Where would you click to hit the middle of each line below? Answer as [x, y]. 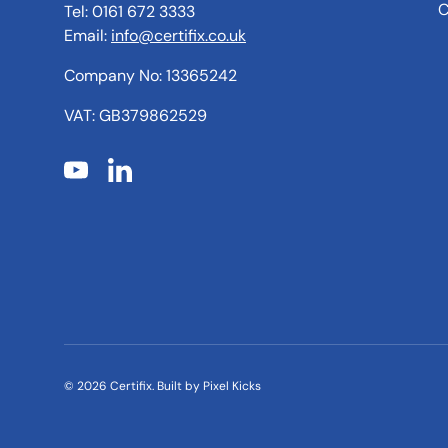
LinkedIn [148, 180]
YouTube [105, 180]
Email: [87, 35]
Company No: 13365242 [150, 75]
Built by [180, 386]
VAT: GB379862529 [135, 115]
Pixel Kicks [232, 386]
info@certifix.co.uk [178, 35]
